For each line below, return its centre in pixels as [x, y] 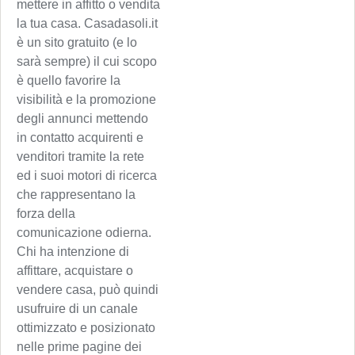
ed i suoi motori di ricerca [87, 176]
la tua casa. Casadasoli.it [87, 24]
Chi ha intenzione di [73, 252]
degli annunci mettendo [82, 119]
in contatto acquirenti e [80, 138]
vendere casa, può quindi [88, 290]
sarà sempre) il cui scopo [87, 62]
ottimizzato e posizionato [86, 328]
